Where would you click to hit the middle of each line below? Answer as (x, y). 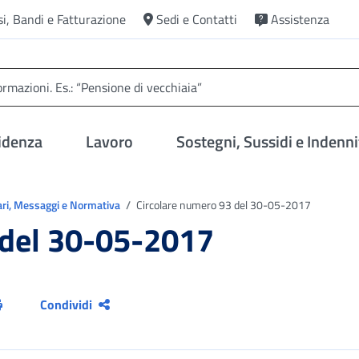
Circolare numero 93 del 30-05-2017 (222, 205)
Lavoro (110, 141)
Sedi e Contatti (197, 19)
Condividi (67, 305)
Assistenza (300, 19)
